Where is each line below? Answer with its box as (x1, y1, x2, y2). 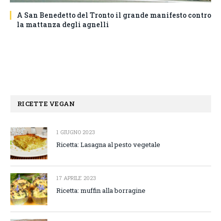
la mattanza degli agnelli (17, 19, 109, 29)
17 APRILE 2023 (56, 174, 96, 182)
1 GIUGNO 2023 (56, 128, 95, 136)
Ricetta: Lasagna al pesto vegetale (56, 140, 160, 149)
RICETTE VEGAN (17, 99, 75, 108)
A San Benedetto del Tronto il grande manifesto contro (17, 10, 211, 20)
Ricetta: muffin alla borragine (56, 185, 146, 195)
